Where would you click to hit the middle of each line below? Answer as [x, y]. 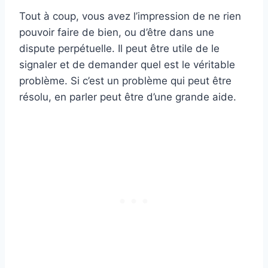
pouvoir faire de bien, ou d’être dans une [117, 33]
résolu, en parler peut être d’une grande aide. [128, 97]
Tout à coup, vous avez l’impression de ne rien [130, 16]
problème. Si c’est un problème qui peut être [125, 81]
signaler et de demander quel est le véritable [127, 65]
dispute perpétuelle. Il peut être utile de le [119, 49]
